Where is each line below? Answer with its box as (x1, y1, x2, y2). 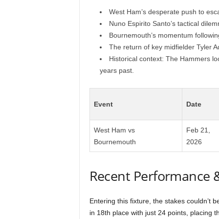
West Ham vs (93, 126, 135, 134)
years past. (99, 66, 134, 74)
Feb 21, (186, 126, 210, 134)
